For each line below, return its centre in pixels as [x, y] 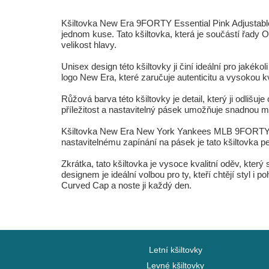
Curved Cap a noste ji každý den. [126, 185]
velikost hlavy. [89, 45]
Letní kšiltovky [175, 250]
